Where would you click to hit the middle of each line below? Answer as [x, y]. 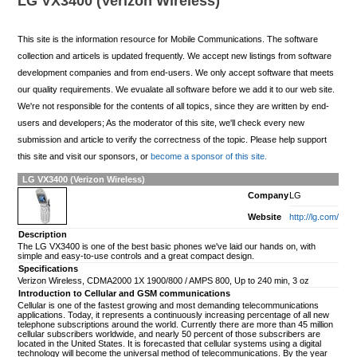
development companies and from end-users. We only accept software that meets [176, 73]
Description [43, 234]
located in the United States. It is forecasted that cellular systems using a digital [170, 343]
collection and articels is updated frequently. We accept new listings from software [175, 56]
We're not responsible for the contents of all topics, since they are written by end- [174, 106]
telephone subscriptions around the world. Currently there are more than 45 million [176, 324]
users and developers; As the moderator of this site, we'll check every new [161, 123]
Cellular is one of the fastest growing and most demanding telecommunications [169, 305]
